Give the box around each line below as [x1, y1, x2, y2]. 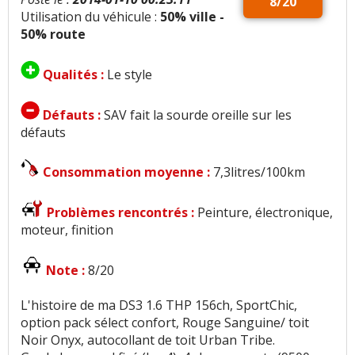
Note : [46, 261, 88, 280]
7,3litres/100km [213, 163, 305, 181]
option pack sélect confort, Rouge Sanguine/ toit [21, 314, 309, 332]
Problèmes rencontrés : [47, 204, 197, 222]
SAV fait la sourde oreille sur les [104, 106, 292, 124]
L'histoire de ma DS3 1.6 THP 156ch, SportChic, [21, 296, 297, 315]
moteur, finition [21, 221, 113, 239]
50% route [21, 25, 86, 44]
